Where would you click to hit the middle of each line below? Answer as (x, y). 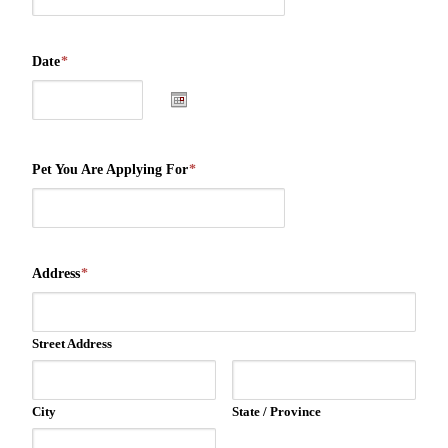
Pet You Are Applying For (110, 169)
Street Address (72, 343)
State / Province (276, 411)
